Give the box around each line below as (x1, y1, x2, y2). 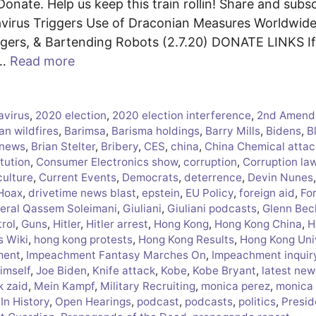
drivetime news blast (28, 186, 136, 200)
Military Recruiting (100, 279, 195, 293)
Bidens (266, 123, 301, 138)
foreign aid (239, 186, 295, 200)
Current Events (39, 170, 116, 184)
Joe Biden (36, 263, 87, 277)
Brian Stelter (31, 139, 95, 153)
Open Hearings (55, 294, 131, 308)
